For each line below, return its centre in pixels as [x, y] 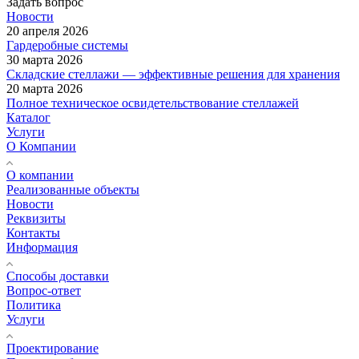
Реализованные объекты [73, 190]
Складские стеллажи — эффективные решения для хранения [173, 75]
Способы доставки [58, 276]
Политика [34, 305]
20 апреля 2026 [47, 31]
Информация [42, 248]
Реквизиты [36, 219]
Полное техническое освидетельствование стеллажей [153, 103]
